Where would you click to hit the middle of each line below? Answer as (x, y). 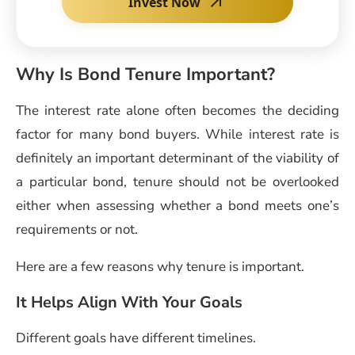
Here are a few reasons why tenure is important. (160, 266)
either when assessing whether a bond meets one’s (177, 205)
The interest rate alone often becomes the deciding (177, 110)
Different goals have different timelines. (136, 338)
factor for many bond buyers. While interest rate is (177, 134)
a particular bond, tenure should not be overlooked (177, 181)
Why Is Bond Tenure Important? (148, 74)
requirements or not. (77, 229)
